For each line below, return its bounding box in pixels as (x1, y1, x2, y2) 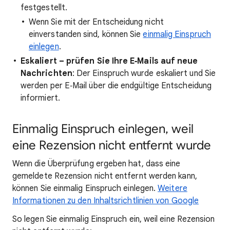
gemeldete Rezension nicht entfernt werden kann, (12, 171, 197, 181)
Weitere (158, 183, 187, 194)
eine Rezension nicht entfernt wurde (12, 138, 211, 153)
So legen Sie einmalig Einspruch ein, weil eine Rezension (12, 214, 215, 224)
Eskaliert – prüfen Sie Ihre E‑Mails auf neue (21, 56, 198, 66)
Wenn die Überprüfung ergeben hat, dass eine (12, 159, 181, 169)
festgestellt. (21, 3, 68, 13)
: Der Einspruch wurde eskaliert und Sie (72, 68, 216, 79)
